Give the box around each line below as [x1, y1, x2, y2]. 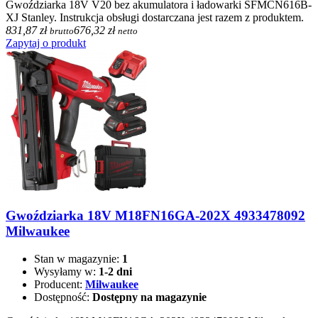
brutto [50, 26, 74, 37]
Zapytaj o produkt [6, 37, 86, 50]
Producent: [34, 278, 85, 290]
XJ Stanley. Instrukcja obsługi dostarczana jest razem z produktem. [6, 11, 304, 24]
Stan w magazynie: [34, 252, 122, 265]
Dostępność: [34, 290, 92, 303]
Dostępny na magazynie [92, 290, 207, 303]
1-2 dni [99, 265, 132, 278]
